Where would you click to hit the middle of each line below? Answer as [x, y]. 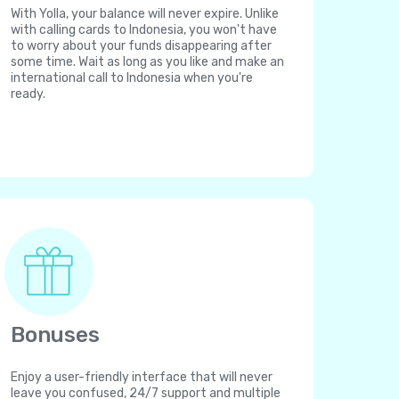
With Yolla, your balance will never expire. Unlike [145, 14]
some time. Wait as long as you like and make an [147, 62]
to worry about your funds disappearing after [141, 46]
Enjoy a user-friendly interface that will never [142, 377]
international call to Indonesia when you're [132, 78]
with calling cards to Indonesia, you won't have [144, 30]
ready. [28, 94]
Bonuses [55, 335]
